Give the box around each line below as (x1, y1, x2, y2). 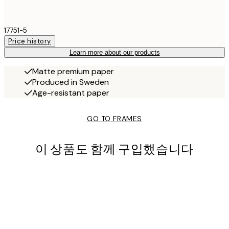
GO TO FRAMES (87, 114, 142, 124)
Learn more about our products (69, 49, 160, 57)
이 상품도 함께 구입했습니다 (35, 142, 194, 158)
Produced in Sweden (32, 77, 109, 88)
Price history (8, 37, 51, 46)
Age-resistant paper (32, 87, 109, 99)
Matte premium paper (32, 66, 114, 77)
